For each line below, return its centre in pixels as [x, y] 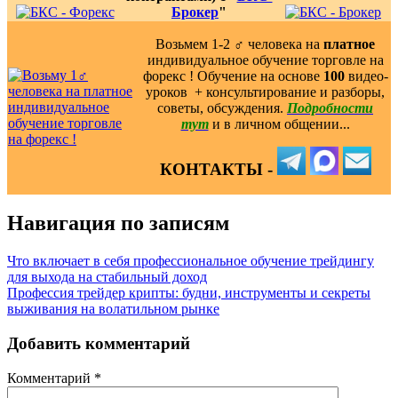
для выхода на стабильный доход [107, 277]
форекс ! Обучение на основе [233, 76]
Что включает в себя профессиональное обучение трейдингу [191, 261]
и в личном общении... [281, 123]
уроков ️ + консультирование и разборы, [265, 92]
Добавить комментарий [99, 344]
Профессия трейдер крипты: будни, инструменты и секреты [189, 293]
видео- [366, 76]
